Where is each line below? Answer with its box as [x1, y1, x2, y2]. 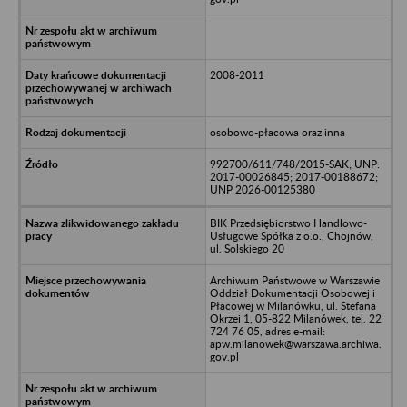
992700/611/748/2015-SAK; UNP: [209, 156, 380, 171]
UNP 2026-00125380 [209, 182, 315, 196]
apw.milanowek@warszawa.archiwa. [209, 336, 382, 351]
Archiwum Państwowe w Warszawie [209, 273, 380, 287]
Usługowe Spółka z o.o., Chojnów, [209, 228, 373, 243]
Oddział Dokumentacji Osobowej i [209, 285, 375, 300]
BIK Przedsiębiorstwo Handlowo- [209, 215, 367, 230]
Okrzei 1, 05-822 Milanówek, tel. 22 [209, 311, 382, 325]
